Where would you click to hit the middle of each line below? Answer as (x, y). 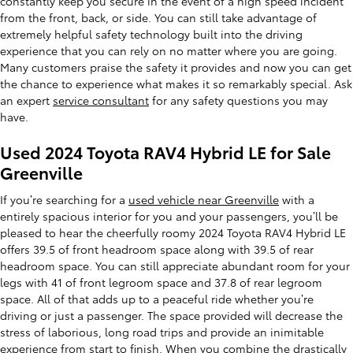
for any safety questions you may (238, 100)
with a (297, 199)
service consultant (101, 100)
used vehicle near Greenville (204, 199)
